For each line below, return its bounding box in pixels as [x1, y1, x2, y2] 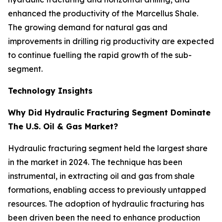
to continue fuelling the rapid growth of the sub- [8, 50, 192, 60]
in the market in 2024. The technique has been [8, 157, 182, 167]
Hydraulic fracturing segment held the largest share [8, 143, 208, 153]
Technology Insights [8, 85, 93, 96]
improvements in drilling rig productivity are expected [8, 36, 214, 46]
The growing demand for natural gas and [8, 22, 167, 32]
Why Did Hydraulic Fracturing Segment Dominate [8, 107, 211, 117]
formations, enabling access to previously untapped [8, 184, 206, 195]
